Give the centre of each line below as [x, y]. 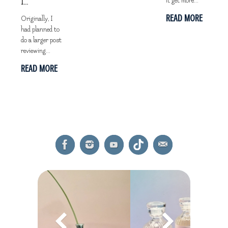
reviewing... [35, 51]
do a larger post [41, 40]
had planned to [40, 30]
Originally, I [36, 19]
